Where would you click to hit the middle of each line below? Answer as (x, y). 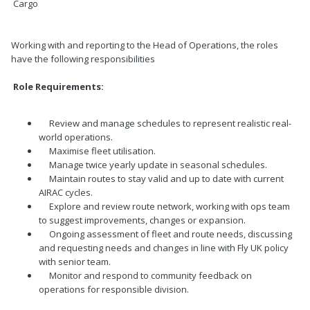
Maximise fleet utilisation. (97, 151)
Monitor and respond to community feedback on (145, 276)
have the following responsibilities (83, 59)
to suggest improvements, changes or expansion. (142, 220)
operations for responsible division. (114, 290)
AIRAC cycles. (66, 193)
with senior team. (75, 262)
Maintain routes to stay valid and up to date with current (161, 179)
